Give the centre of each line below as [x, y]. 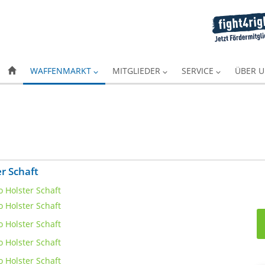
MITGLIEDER [138, 71]
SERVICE [199, 71]
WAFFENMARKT [62, 71]
